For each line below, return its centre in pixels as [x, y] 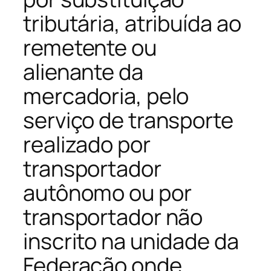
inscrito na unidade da [131, 241]
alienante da [83, 71]
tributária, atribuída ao [132, 23]
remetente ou [90, 47]
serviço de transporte [128, 120]
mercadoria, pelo [106, 96]
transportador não [113, 217]
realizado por [87, 144]
